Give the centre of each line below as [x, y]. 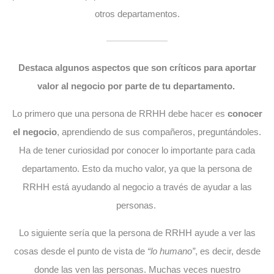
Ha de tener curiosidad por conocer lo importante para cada [137, 150]
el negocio [35, 131]
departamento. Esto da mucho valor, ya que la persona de [137, 168]
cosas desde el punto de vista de [79, 251]
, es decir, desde [228, 251]
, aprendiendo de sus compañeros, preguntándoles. [159, 131]
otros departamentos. [137, 13]
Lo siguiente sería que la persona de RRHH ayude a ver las [137, 232]
